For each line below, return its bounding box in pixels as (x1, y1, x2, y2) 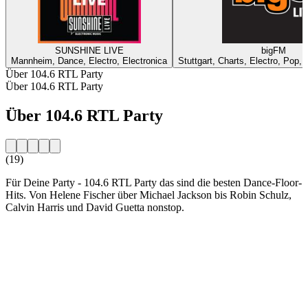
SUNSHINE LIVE (54, 45, 124, 56)
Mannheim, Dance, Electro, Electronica (11, 55, 167, 66)
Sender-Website (5, 224, 74, 236)
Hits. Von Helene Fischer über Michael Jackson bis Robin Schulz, (5, 188, 291, 201)
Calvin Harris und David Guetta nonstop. (5, 201, 184, 213)
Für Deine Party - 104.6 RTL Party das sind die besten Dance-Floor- (5, 176, 302, 188)
